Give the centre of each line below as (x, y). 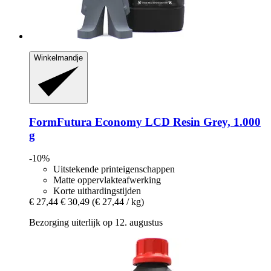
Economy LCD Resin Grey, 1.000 (176, 122)
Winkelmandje (58, 57)
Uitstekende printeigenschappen (114, 169)
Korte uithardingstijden (97, 191)
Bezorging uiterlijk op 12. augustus (96, 223)
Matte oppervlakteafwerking (107, 180)
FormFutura (60, 122)
